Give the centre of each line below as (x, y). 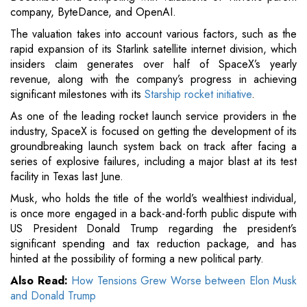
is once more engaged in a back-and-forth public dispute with (153, 214)
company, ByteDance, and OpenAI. (93, 12)
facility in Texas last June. (67, 177)
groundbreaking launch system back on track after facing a (153, 147)
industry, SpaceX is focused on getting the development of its (153, 132)
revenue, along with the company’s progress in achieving (153, 79)
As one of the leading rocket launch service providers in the (153, 116)
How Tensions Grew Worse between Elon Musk (184, 281)
